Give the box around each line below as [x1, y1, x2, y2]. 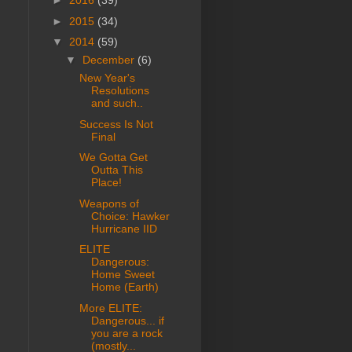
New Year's [79, 71, 135, 85]
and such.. [90, 97, 143, 110]
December [82, 53, 137, 67]
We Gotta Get [79, 151, 148, 164]
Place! [90, 176, 122, 189]
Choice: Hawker [90, 209, 170, 222]
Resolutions [90, 84, 149, 97]
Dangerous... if [90, 313, 164, 327]
